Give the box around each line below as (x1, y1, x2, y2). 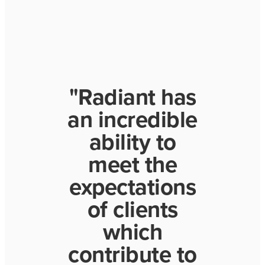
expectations (69, 173, 196, 201)
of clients (87, 196, 178, 224)
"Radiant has (69, 83, 196, 111)
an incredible (67, 106, 198, 134)
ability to (89, 128, 176, 156)
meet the (88, 151, 177, 179)
